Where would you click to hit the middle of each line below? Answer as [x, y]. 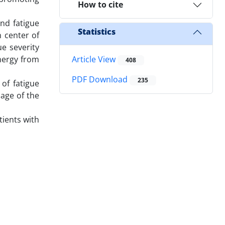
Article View [95, 59]
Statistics [97, 32]
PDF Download [101, 80]
